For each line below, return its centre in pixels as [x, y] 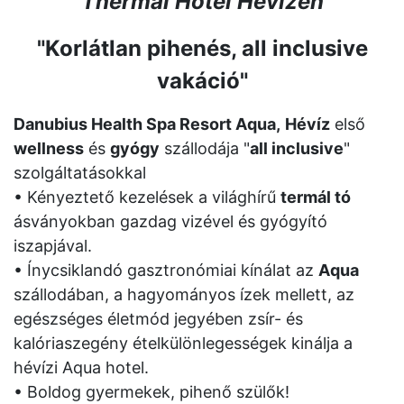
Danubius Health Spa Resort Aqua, [147, 124]
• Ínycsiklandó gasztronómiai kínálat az [166, 270]
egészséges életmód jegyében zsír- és [158, 319]
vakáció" [202, 81]
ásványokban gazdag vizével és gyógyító [170, 221]
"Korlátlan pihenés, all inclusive [202, 48]
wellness [49, 148]
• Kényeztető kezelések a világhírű [147, 197]
